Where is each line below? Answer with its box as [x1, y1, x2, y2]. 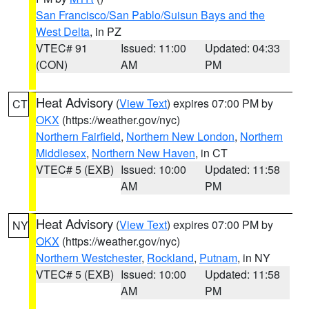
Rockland [147, 250, 194, 266]
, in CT [195, 145, 228, 161]
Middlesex [36, 145, 86, 161]
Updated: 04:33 [205, 40, 281, 56]
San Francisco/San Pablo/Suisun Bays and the [36, 7, 265, 23]
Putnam [199, 250, 237, 266]
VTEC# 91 [36, 40, 88, 56]
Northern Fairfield [36, 128, 121, 144]
